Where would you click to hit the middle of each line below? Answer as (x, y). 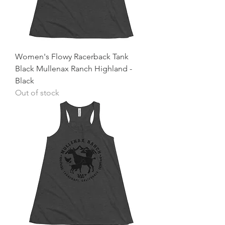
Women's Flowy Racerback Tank (72, 57)
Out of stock (37, 93)
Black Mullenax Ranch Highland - (74, 69)
